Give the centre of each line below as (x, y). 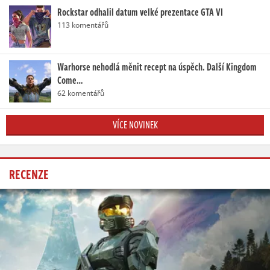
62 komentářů (81, 93)
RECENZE (29, 174)
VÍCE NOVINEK (135, 125)
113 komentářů (83, 25)
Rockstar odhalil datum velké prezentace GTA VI (140, 12)
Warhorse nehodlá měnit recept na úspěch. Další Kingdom (157, 67)
